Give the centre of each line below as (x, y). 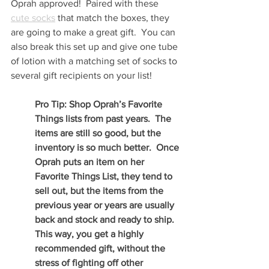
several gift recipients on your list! (81, 76)
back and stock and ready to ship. (107, 220)
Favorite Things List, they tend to (105, 177)
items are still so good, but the (99, 133)
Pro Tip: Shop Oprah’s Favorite (100, 104)
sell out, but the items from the (100, 191)
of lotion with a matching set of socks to (95, 61)
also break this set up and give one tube (95, 47)
